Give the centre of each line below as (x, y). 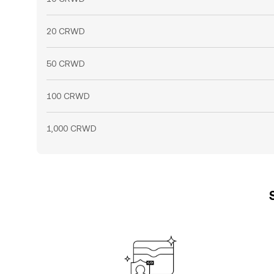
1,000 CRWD (72, 128)
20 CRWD (66, 31)
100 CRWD (68, 96)
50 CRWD (66, 64)
